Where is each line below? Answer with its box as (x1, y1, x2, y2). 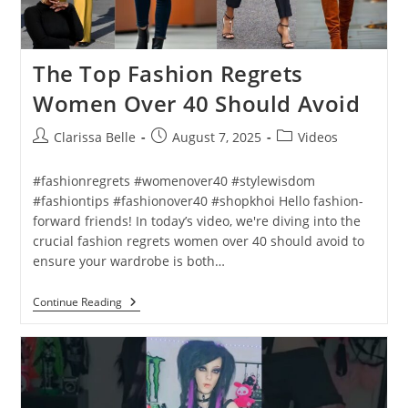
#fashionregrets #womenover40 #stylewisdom (32, 171, 315, 189)
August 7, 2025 (171, 127, 261, 146)
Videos (297, 127, 338, 146)
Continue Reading (32, 293, 122, 310)
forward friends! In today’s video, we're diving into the (32, 211, 361, 229)
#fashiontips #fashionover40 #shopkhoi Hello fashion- (32, 191, 363, 209)
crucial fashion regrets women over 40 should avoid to (32, 231, 364, 250)
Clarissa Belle (53, 127, 136, 146)
